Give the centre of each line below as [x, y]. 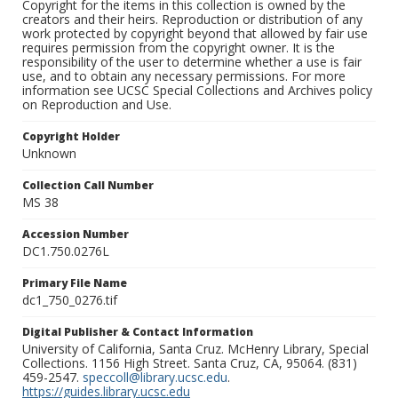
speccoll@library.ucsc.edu [155, 378]
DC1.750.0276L [66, 251]
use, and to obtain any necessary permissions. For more [184, 76]
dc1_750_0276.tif [70, 300]
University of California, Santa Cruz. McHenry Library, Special [195, 349]
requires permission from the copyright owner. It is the [179, 48]
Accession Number [76, 235]
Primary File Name [75, 283]
